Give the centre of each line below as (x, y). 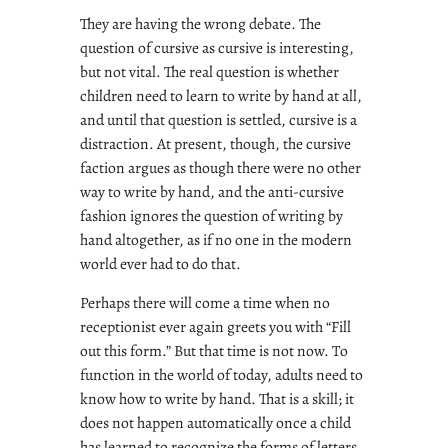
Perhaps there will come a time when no (205, 303)
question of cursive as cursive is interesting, (217, 47)
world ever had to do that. (160, 263)
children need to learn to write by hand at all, (221, 95)
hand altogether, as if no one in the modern (216, 239)
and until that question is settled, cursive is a (218, 119)
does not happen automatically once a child (215, 423)
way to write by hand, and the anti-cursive (212, 191)
